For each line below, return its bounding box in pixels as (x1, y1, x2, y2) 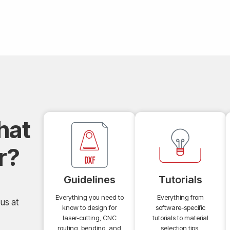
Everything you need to (55, 193, 124, 202)
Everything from (157, 193, 204, 202)
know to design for (62, 203, 117, 212)
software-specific (155, 203, 205, 212)
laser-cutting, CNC (62, 214, 117, 222)
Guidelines (63, 174, 116, 186)
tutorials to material (152, 214, 208, 222)
